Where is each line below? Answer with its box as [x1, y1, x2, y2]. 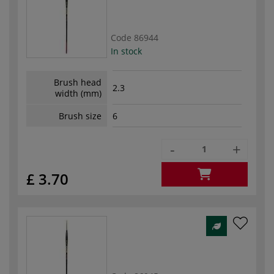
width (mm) [55, 87, 102, 99]
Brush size [59, 109, 102, 122]
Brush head [54, 76, 102, 88]
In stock [111, 45, 142, 57]
